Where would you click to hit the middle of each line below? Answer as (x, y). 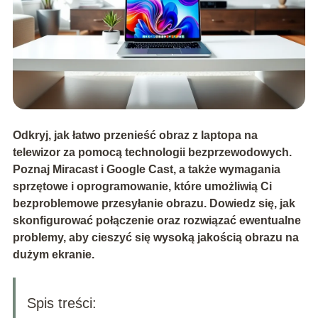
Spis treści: (61, 303)
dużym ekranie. (53, 255)
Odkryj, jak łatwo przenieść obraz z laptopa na (135, 136)
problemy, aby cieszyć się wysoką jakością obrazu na (155, 238)
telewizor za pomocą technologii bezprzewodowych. (152, 153)
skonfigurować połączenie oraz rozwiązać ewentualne (157, 221)
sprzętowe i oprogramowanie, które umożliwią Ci (142, 187)
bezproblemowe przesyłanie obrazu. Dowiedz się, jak (154, 204)
